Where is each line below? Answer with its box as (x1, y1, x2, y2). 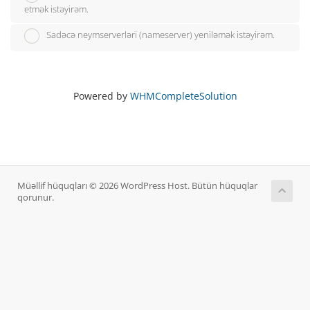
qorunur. (17, 192, 54, 204)
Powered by (73, 89, 130, 103)
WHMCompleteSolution (129, 89, 237, 103)
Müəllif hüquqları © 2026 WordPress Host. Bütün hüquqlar (17, 180, 257, 192)
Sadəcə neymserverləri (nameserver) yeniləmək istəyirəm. (46, 28, 275, 42)
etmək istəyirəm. (24, 2, 89, 15)
